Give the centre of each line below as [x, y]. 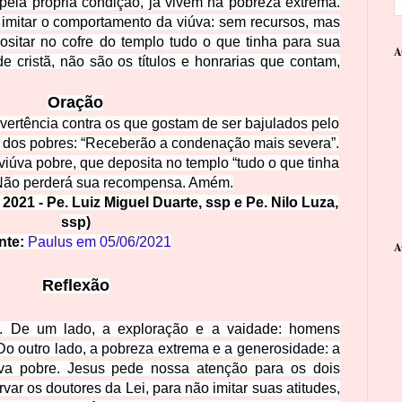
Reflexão [75, 285]
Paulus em [63, 241]
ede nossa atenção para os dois [230, 368]
